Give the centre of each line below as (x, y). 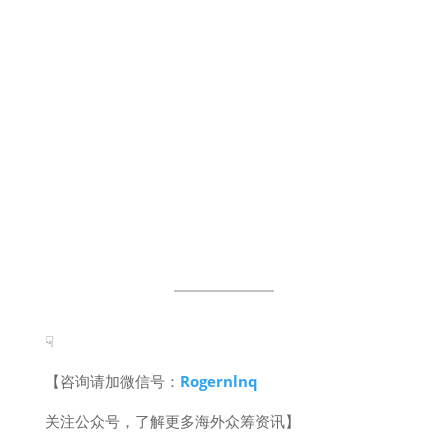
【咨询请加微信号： (112, 381)
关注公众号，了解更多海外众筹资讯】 (172, 421)
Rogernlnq (218, 381)
